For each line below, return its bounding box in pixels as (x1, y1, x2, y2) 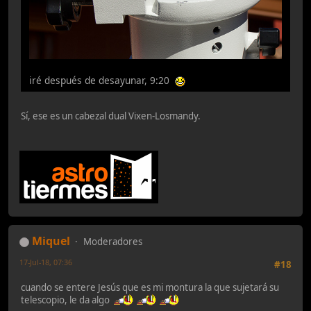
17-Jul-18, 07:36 (19, 257, 72, 268)
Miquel (32, 233, 70, 249)
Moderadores (83, 235, 142, 249)
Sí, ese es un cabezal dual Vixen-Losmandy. (21, 109, 201, 122)
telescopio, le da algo (21, 294, 114, 307)
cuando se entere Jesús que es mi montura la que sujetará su (21, 281, 279, 294)
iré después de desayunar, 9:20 (29, 73, 175, 87)
